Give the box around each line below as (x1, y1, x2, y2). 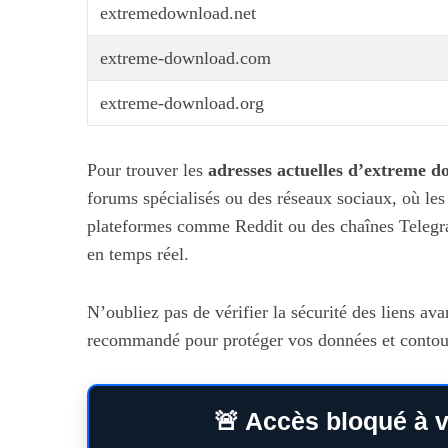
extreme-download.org (100, 93, 264, 113)
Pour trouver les (87, 160, 208, 180)
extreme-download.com (100, 48, 271, 68)
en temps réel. (87, 244, 189, 264)
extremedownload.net (100, 3, 256, 23)
